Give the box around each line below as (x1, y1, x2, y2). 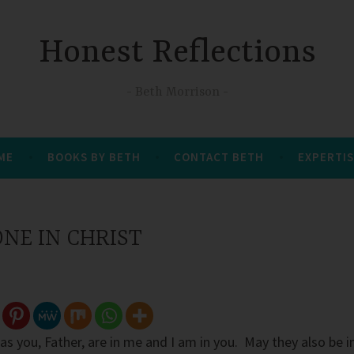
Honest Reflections (38, 35, 316, 73)
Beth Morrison (134, 85, 220, 100)
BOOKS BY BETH (47, 149, 141, 164)
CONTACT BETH (174, 149, 265, 164)
